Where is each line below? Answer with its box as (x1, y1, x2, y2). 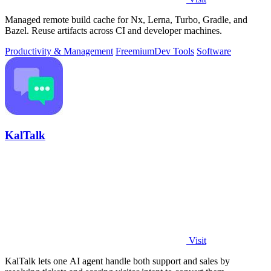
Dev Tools (154, 45, 194, 56)
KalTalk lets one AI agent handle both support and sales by (5, 256, 230, 267)
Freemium (116, 45, 154, 56)
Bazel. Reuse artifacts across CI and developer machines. (5, 25, 222, 36)
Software (197, 45, 231, 56)
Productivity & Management (5, 45, 113, 56)
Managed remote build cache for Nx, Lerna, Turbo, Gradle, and (5, 14, 247, 25)
